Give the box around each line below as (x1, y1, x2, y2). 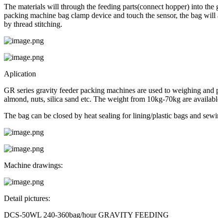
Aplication (4, 69, 36, 78)
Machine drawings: (4, 161, 63, 169)
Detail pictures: (4, 194, 50, 202)
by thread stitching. (4, 19, 62, 28)
